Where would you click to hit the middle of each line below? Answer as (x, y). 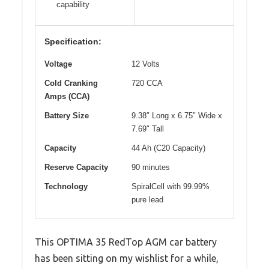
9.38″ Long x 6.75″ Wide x (177, 116)
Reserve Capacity (76, 168)
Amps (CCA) (67, 97)
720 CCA (147, 83)
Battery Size (67, 116)
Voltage (58, 64)
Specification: (73, 42)
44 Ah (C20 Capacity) (168, 148)
